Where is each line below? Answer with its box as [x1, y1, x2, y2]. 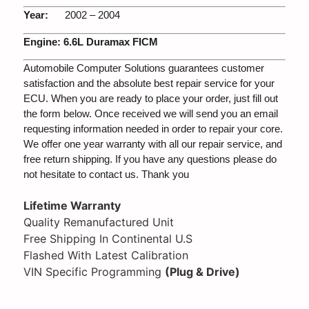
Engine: [23, 36, 61, 48]
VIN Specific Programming [23, 264, 165, 279]
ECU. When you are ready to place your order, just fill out [23, 93, 278, 105]
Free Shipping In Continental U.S [23, 231, 192, 246]
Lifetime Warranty [23, 198, 121, 212]
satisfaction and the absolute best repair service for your [23, 78, 275, 90]
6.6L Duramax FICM [63, 36, 158, 48]
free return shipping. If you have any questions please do [23, 154, 277, 166]
